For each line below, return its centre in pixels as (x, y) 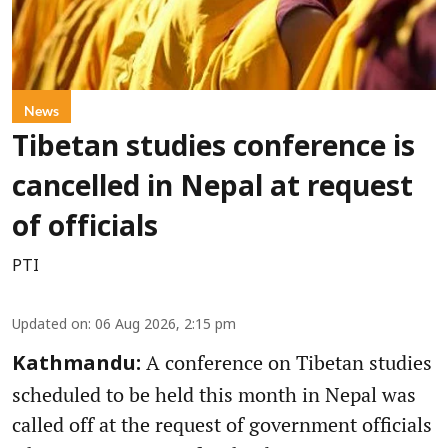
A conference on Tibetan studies (286, 363)
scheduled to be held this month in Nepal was (214, 395)
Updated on (50, 326)
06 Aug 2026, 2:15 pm (165, 326)
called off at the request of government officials (222, 425)
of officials (85, 229)
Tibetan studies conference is (213, 149)
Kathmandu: (76, 365)
